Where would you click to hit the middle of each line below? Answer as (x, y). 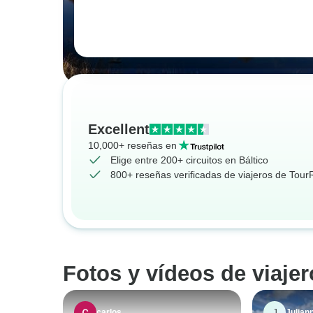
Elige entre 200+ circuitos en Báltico (189, 160)
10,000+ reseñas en (132, 145)
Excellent (119, 129)
